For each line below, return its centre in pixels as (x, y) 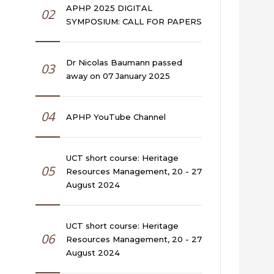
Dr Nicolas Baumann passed (124, 62)
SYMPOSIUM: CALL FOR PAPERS (134, 21)
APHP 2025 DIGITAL (109, 8)
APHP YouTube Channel (116, 117)
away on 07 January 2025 (118, 76)
